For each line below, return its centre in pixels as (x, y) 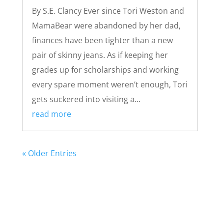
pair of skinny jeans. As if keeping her (100, 55)
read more (51, 114)
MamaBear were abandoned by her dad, (106, 25)
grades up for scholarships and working (105, 69)
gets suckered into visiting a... (86, 99)
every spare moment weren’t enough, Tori (110, 84)
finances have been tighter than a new (102, 40)
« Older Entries (49, 153)
